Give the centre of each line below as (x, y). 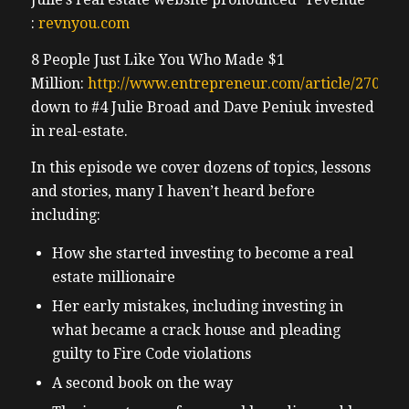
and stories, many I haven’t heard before (173, 191)
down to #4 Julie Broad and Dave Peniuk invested (202, 107)
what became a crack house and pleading (196, 330)
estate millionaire (113, 278)
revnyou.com (84, 24)
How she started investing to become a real (202, 254)
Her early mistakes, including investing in (197, 307)
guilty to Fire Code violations (151, 354)
